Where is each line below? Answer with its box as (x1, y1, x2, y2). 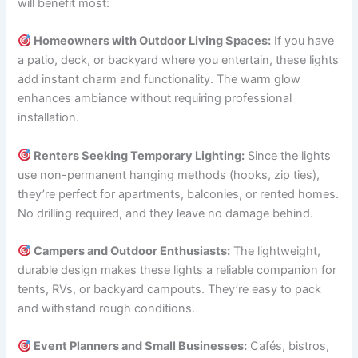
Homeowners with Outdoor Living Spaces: (31, 34, 272, 49)
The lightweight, (230, 243, 321, 258)
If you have (271, 34, 335, 49)
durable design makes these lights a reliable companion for (18, 262, 337, 277)
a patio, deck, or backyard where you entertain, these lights (18, 53, 340, 68)
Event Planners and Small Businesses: (31, 339, 248, 354)
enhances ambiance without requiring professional (18, 91, 292, 106)
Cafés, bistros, (247, 339, 330, 354)
